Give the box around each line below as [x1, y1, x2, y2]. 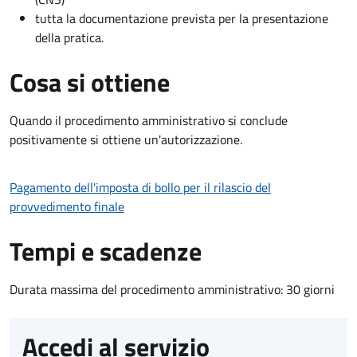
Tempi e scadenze [10, 231, 202, 270]
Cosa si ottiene [10, 62, 170, 101]
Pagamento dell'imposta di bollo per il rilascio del [10, 177, 271, 197]
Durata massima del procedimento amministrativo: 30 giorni [10, 279, 335, 299]
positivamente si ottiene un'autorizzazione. [10, 129, 242, 149]
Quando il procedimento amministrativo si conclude [10, 110, 288, 130]
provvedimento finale [10, 196, 124, 216]
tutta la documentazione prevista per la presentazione [35, 8, 328, 28]
